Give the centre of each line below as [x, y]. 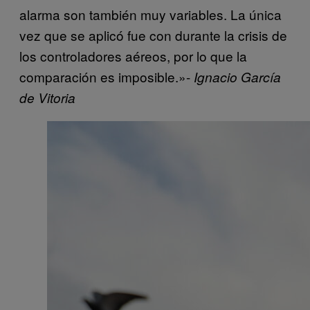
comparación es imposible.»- [107, 77]
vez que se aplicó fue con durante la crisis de [153, 35]
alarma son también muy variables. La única [151, 15]
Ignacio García [237, 77]
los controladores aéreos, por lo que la [133, 56]
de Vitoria [47, 98]
